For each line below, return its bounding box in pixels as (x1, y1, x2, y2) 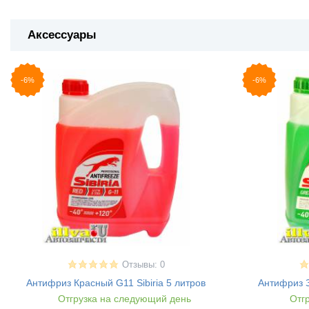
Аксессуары (28, 28, 97, 41)
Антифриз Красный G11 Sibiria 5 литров (26, 277, 206, 289)
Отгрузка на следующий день (54, 293, 191, 305)
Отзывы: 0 (121, 260, 165, 270)
